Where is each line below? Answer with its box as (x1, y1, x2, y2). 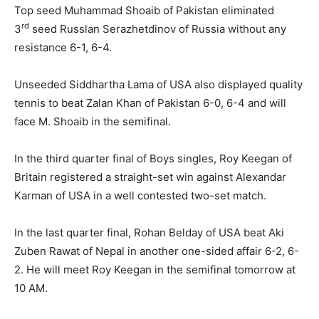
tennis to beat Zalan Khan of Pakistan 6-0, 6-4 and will (14, 95, 286, 110)
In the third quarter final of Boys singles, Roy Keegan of (14, 151, 292, 165)
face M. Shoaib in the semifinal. (14, 114, 171, 128)
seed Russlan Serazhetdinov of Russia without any (29, 21, 286, 36)
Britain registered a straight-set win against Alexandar (14, 169, 286, 184)
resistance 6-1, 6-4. (14, 40, 112, 54)
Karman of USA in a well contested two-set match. (14, 188, 266, 202)
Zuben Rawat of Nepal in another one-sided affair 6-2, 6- (14, 244, 299, 258)
